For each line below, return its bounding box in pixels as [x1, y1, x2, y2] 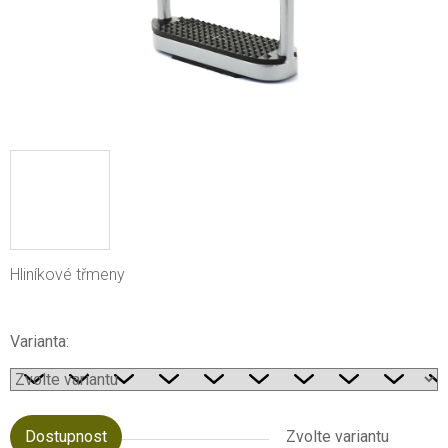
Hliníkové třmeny [10, 264, 125, 284]
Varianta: [10, 331, 69, 351]
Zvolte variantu [286, 426, 389, 446]
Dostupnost [25, 426, 107, 446]
